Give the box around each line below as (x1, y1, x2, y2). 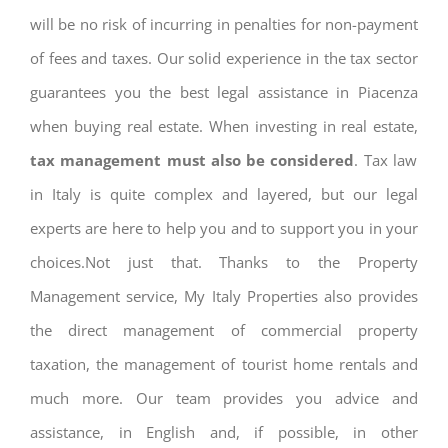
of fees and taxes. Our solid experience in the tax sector (30, 47, 418, 68)
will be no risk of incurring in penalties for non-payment (30, 13, 418, 34)
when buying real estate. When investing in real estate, (30, 115, 418, 136)
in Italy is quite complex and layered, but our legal (30, 183, 418, 204)
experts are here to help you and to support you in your (30, 217, 418, 238)
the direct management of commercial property (30, 319, 418, 340)
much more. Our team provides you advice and (30, 387, 418, 408)
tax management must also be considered (30, 149, 355, 170)
